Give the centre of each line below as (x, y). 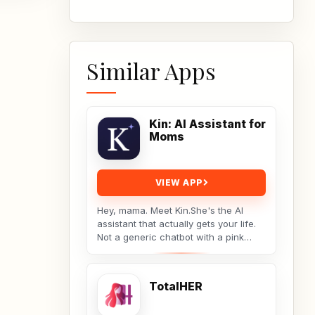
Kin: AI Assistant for (207, 124)
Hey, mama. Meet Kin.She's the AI (170, 211)
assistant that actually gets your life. (176, 224)
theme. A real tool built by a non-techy (181, 251)
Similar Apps (151, 71)
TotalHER (176, 287)
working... (118, 264)
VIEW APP (179, 183)
